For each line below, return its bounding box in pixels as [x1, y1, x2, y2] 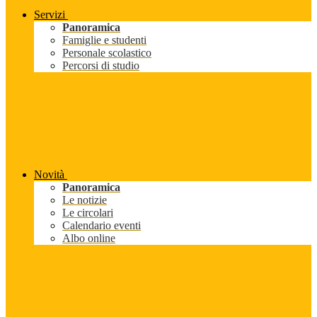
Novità [34, 168, 64, 181]
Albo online [62, 232, 115, 245]
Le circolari [62, 207, 113, 219]
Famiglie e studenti [62, 34, 146, 47]
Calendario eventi [62, 219, 141, 232]
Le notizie [62, 194, 107, 207]
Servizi [34, 8, 65, 21]
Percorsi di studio [62, 59, 139, 72]
